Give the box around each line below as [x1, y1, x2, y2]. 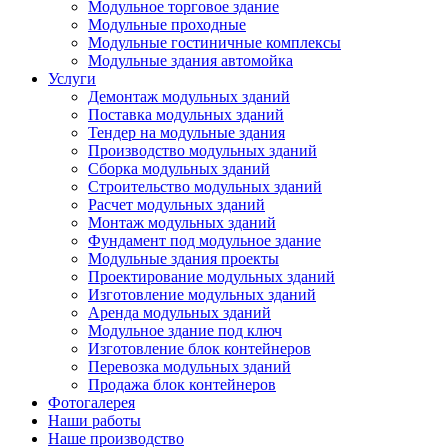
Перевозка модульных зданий [88, 358, 291, 375]
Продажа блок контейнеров [88, 376, 276, 393]
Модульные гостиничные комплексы [88, 34, 341, 51]
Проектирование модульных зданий [88, 268, 335, 285]
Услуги [48, 70, 96, 87]
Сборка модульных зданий [88, 160, 270, 177]
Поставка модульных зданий [88, 106, 284, 123]
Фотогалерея [48, 394, 135, 411]
